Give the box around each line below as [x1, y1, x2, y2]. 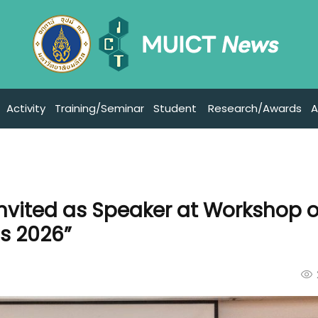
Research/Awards [207, 101, 302, 116]
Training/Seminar [54, 101, 144, 116]
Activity [6, 101, 45, 116]
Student [153, 101, 197, 116]
